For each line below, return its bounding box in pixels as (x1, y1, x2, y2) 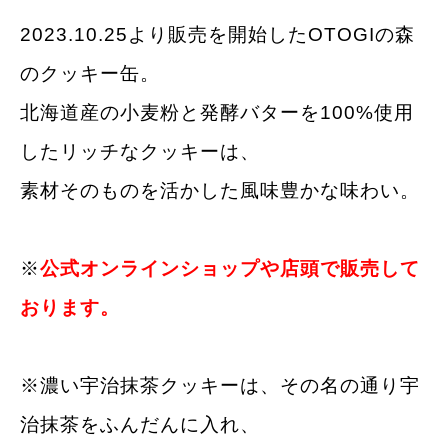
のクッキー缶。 (20, 62, 160, 84)
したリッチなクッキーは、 (20, 140, 260, 162)
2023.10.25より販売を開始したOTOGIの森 (20, 23, 415, 45)
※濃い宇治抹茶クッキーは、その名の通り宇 (20, 374, 420, 396)
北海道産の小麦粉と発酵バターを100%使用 (20, 101, 414, 123)
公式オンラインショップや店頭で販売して (40, 257, 420, 279)
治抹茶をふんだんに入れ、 (20, 413, 260, 435)
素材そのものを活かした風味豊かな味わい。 (20, 179, 420, 201)
